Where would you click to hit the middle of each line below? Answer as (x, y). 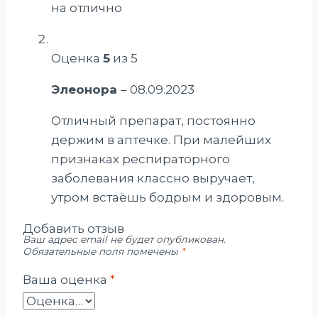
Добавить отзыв (73, 228)
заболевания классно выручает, (153, 178)
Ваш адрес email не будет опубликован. (124, 239)
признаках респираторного (141, 159)
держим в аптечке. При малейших (161, 139)
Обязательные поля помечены (102, 251)
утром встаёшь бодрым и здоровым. (168, 197)
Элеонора (86, 89)
